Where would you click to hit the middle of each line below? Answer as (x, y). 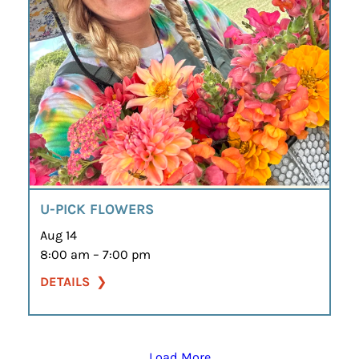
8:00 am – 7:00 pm (95, 254)
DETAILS (65, 281)
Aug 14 (58, 235)
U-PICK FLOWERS (97, 209)
